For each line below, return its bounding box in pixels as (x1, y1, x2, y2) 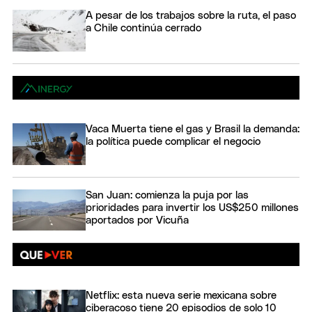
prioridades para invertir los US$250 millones (86, 202, 299, 213)
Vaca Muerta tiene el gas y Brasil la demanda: (86, 124, 299, 135)
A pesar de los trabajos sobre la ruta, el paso (86, 10, 296, 22)
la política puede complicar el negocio (86, 136, 260, 148)
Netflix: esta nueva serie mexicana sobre (86, 290, 276, 302)
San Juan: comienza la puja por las (86, 189, 249, 201)
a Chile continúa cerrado (86, 23, 201, 34)
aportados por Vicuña (86, 214, 189, 226)
